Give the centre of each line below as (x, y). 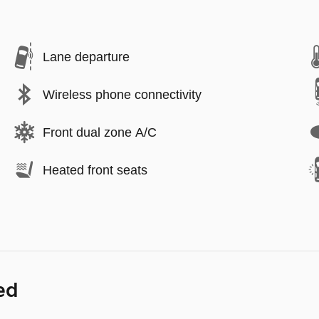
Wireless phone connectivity (122, 94)
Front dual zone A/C (100, 132)
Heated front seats (95, 170)
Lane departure (86, 57)
